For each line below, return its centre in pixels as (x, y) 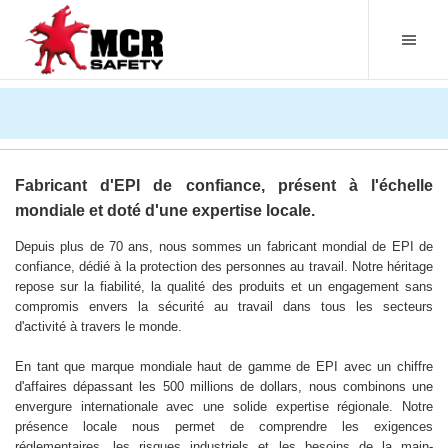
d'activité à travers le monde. (98, 326)
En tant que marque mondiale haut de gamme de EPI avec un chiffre (224, 366)
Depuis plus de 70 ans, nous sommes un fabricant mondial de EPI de (224, 246)
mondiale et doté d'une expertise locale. (165, 211)
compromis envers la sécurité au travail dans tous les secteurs (224, 306)
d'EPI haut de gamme (224, 62)
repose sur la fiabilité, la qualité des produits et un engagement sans (224, 286)
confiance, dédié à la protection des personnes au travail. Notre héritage (224, 266)
